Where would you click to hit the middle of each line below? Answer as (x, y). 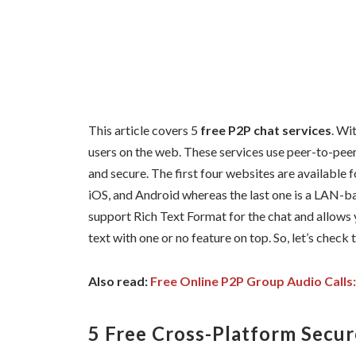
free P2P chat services (266, 130)
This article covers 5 (144, 130)
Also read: (119, 281)
